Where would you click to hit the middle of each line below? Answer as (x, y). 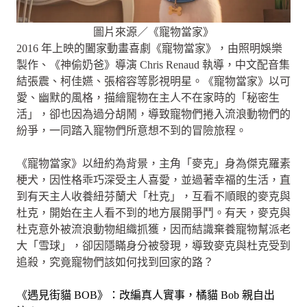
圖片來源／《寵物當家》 (153, 32)
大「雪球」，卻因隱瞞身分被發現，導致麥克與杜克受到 (153, 246)
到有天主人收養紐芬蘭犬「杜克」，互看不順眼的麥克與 (153, 196)
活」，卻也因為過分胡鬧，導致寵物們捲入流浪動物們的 (153, 114)
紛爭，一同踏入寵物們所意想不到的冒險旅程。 (132, 131)
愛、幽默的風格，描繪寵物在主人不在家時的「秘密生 (148, 98)
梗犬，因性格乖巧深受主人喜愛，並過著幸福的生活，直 (153, 180)
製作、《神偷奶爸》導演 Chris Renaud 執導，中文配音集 (153, 65)
